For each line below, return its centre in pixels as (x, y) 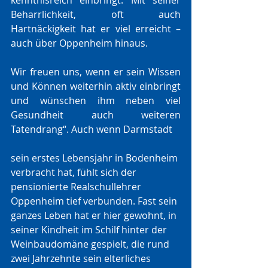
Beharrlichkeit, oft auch (96, 14)
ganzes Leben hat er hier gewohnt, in (95, 215)
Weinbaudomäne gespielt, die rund (91, 244)
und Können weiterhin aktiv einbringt (96, 86)
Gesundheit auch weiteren (96, 115)
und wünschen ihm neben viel (96, 100)
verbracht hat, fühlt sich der (75, 172)
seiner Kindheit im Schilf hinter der (90, 230)
